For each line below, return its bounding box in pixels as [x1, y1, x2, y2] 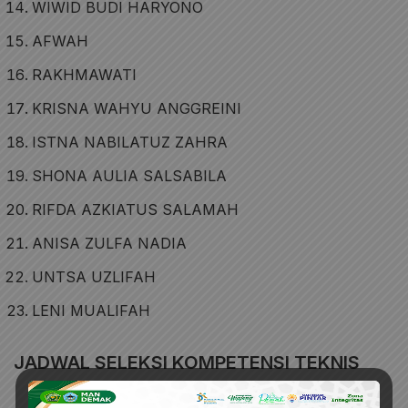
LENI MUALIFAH [32, 301, 150, 320]
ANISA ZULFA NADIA [32, 234, 187, 252]
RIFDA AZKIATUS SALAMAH [32, 200, 239, 219]
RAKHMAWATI [32, 66, 137, 84]
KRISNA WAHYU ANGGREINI [32, 99, 241, 117]
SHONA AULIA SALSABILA [32, 167, 227, 185]
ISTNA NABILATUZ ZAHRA [32, 133, 228, 151]
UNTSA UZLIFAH [32, 268, 156, 286]
